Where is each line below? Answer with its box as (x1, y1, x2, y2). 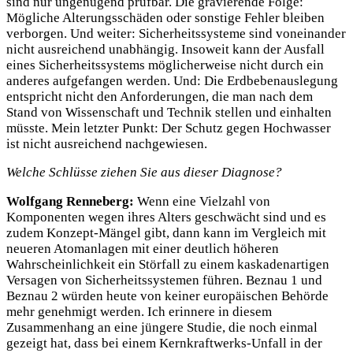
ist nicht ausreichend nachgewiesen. (6, 136, 207, 151)
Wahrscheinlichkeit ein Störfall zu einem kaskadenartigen (6, 257, 329, 273)
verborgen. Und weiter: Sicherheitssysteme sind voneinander (6, 25, 346, 41)
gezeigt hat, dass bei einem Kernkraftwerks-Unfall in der (6, 336, 322, 351)
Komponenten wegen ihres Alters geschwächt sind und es (6, 210, 326, 225)
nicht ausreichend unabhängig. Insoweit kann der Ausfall (6, 41, 325, 57)
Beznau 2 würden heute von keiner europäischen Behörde (6, 288, 329, 304)
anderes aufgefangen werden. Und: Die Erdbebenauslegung (6, 72, 338, 88)
